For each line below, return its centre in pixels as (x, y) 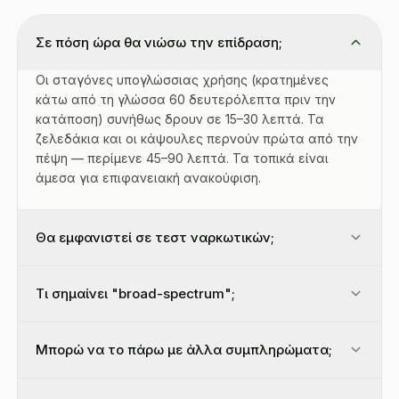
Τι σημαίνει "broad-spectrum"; (135, 293)
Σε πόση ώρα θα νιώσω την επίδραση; (159, 42)
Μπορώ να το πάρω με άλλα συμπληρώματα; (184, 349)
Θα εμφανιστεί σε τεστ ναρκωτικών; (155, 237)
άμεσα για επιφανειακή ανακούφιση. (148, 177)
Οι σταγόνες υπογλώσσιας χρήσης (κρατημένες (182, 79)
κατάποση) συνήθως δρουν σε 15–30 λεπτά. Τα (180, 118)
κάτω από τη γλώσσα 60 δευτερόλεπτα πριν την (186, 99)
